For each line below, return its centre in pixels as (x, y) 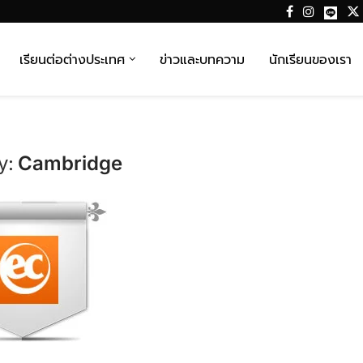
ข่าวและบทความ (202, 59)
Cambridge (70, 163)
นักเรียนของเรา (310, 59)
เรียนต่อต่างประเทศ (72, 59)
